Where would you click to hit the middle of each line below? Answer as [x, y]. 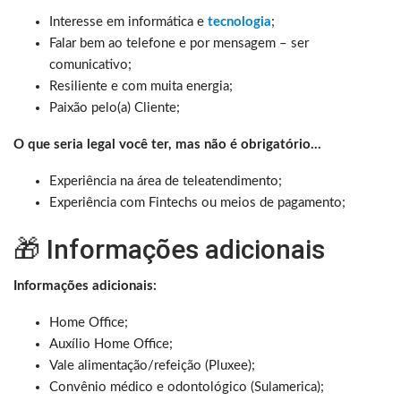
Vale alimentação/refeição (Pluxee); [152, 365]
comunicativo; [90, 64]
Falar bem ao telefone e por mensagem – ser [179, 43]
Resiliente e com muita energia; [141, 86]
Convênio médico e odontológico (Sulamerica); [187, 387]
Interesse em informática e [128, 21]
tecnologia [239, 21]
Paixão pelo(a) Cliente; [115, 107]
